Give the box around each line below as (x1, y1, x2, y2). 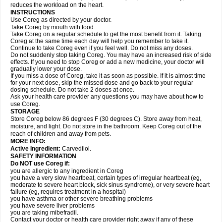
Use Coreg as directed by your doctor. (10, 16, 111, 23)
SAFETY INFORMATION (10, 153, 76, 160)
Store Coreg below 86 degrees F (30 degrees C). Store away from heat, (10, 115, 202, 122)
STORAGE (10, 108, 40, 115)
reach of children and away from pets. (10, 130, 111, 137)
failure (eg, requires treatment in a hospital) (10, 188, 126, 195)
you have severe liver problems (10, 202, 95, 209)
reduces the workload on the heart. (10, 1, 104, 8)
